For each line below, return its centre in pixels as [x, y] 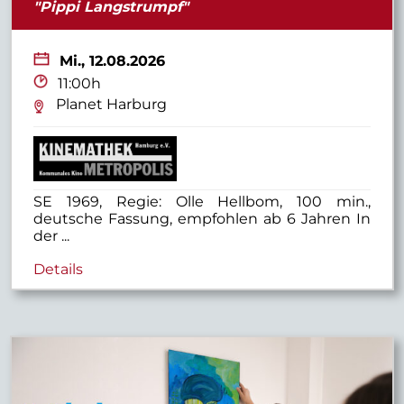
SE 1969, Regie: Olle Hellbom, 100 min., [202, 201]
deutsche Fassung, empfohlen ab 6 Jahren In [202, 218]
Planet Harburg [112, 105]
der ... [52, 235]
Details [59, 269]
